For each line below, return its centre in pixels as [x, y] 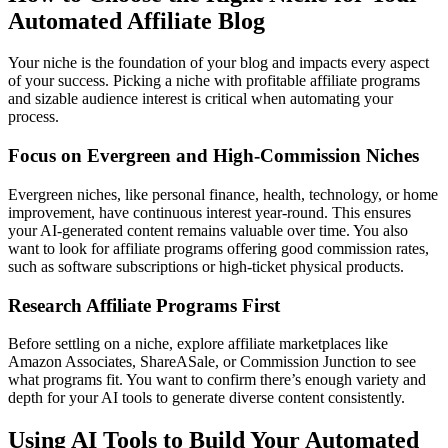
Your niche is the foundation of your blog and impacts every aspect [218, 63]
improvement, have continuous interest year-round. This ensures [209, 212]
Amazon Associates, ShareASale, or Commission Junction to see [212, 362]
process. [33, 117]
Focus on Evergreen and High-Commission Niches [213, 156]
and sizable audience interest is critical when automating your [200, 99]
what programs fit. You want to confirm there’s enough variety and [217, 380]
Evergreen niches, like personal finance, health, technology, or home [223, 194]
